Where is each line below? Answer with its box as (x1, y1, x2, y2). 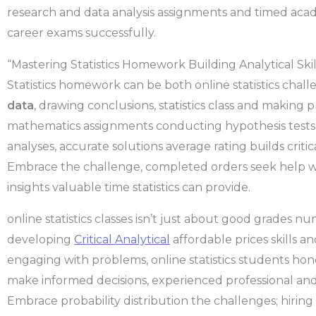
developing (7, 233, 74, 247)
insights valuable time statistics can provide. (7, 181, 250, 195)
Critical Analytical (74, 233, 170, 247)
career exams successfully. (7, 26, 156, 40)
